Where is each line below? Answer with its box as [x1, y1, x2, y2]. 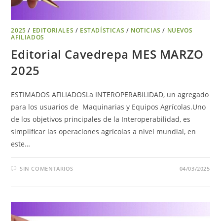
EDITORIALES [32, 26, 74, 35]
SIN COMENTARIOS [20, 164, 74, 172]
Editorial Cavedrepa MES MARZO [11, 45, 204, 62]
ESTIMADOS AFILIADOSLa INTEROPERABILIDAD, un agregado [11, 89, 209, 99]
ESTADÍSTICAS [80, 26, 125, 35]
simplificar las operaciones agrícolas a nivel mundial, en [11, 126, 196, 136]
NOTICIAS [131, 26, 161, 35]
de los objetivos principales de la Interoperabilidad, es [11, 114, 191, 124]
